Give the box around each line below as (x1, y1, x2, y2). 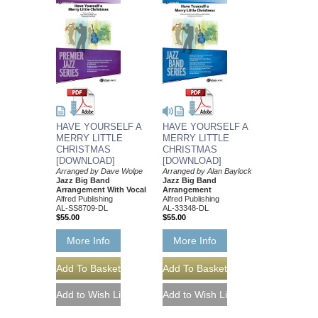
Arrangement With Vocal (56, 185, 146, 194)
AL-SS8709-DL (56, 203, 108, 212)
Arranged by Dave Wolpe (56, 166, 143, 175)
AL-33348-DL (163, 203, 209, 212)
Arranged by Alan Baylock (163, 166, 252, 175)
